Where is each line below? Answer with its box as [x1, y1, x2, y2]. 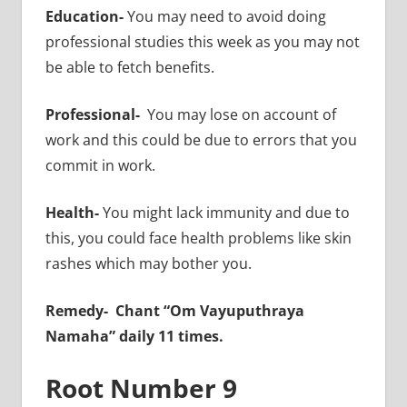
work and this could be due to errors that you [45, 129, 357, 150]
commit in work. [45, 154, 155, 175]
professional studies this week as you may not [45, 31, 360, 52]
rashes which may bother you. [45, 253, 252, 273]
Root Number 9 [45, 370, 237, 405]
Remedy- [45, 300, 112, 321]
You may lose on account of [143, 104, 336, 124]
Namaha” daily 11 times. [45, 325, 223, 346]
